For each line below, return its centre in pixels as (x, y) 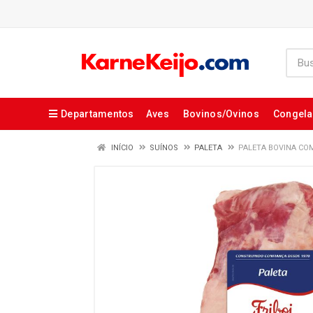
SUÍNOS (164, 148)
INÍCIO (121, 148)
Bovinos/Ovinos (221, 114)
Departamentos (97, 114)
